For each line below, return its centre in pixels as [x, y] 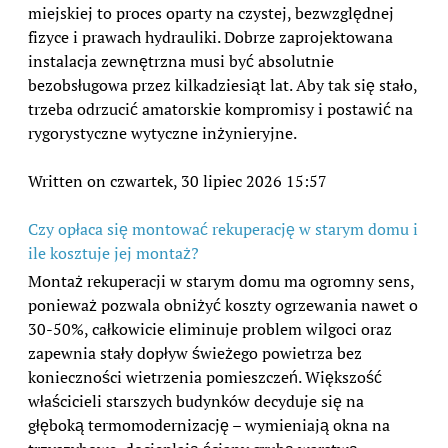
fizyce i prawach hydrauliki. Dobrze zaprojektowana [210, 36]
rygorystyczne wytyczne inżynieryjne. [162, 132]
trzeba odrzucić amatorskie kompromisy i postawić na [220, 108]
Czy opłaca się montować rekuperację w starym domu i [223, 229]
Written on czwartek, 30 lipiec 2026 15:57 [177, 181]
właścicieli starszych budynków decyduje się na [196, 401]
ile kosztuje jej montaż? [113, 253]
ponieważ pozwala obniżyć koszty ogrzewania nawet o [223, 305]
